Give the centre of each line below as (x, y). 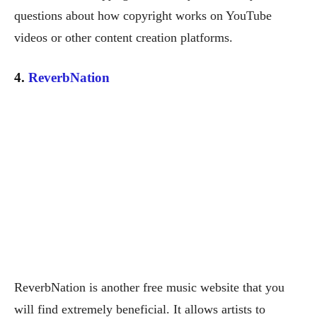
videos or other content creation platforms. (123, 38)
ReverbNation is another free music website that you (149, 287)
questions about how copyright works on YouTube (143, 16)
